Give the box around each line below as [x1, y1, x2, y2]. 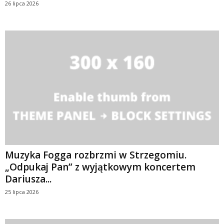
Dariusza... [5, 172, 51, 185]
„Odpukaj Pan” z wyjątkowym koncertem [5, 160, 195, 173]
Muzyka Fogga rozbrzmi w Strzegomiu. [5, 148, 186, 161]
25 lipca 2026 [5, 187, 38, 195]
